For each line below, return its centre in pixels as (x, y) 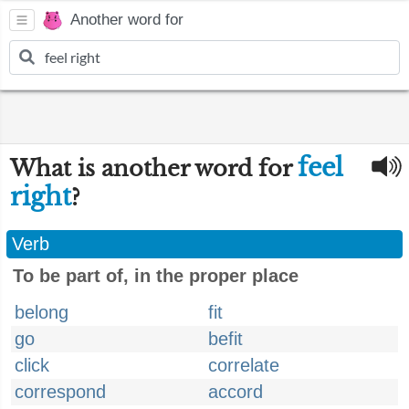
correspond (60, 392)
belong (42, 312)
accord (236, 392)
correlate (244, 365)
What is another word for (154, 168)
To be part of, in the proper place (156, 276)
